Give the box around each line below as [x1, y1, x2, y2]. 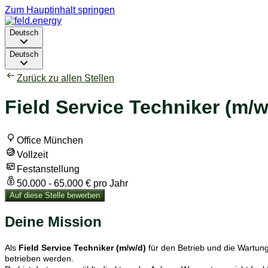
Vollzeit [17, 149, 48, 160]
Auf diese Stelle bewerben [10, 190, 100, 200]
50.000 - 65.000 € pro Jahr [17, 178, 128, 188]
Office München [17, 135, 83, 145]
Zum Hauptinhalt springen [5, 5, 115, 15]
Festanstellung [17, 163, 80, 174]
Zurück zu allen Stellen [17, 73, 114, 83]
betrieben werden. [5, 253, 74, 263]
